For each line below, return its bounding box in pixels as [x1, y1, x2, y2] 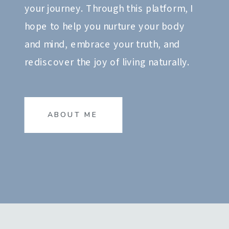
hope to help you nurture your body [24, 20, 185, 35]
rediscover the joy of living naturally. [24, 56, 190, 71]
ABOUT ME [48, 110, 98, 121]
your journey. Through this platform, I [24, 2, 193, 17]
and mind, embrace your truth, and [24, 38, 180, 53]
